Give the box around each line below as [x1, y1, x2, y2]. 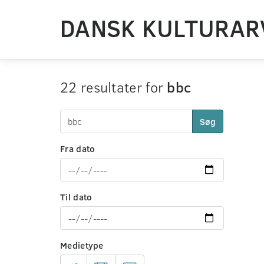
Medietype [60, 239, 104, 251]
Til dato [60, 191, 93, 203]
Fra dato [60, 143, 95, 154]
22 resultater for [60, 77, 167, 97]
